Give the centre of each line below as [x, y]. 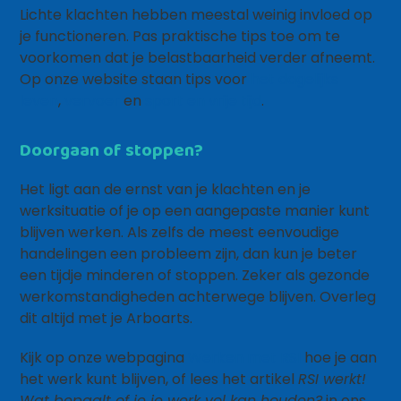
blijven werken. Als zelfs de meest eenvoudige [180, 232]
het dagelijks [295, 79]
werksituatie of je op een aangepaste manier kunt [195, 211]
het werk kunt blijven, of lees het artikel [159, 379]
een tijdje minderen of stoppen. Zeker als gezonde [195, 275]
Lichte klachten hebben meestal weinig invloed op [196, 15]
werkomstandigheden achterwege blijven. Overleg [198, 297]
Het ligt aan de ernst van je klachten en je [166, 189]
